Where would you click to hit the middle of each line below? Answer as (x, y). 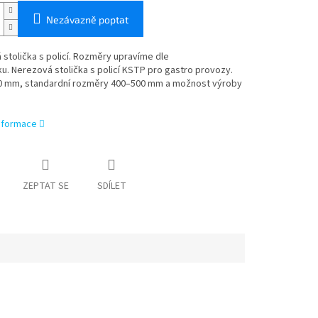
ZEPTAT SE (45, 186)
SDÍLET (111, 186)
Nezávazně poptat (87, 20)
